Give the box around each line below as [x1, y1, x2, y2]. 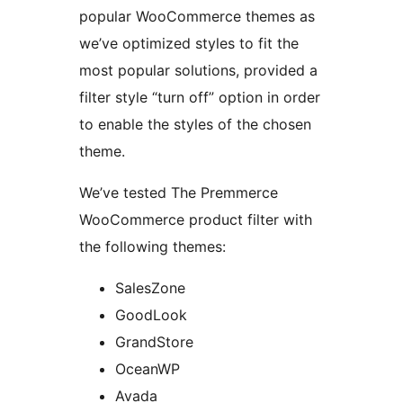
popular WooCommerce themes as [79, 6, 315, 25]
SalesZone [115, 278, 185, 297]
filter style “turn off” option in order [79, 87, 320, 106]
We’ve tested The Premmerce [79, 183, 201, 201]
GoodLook [115, 305, 187, 324]
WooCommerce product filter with [79, 210, 189, 228]
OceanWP [115, 359, 180, 378]
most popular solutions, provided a [79, 60, 318, 79]
